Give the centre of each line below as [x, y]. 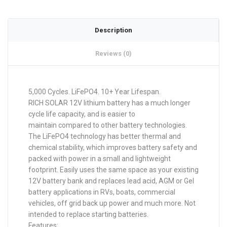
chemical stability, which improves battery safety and [113, 147]
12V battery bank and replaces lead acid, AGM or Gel [111, 181]
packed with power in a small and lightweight [100, 159]
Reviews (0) [113, 53]
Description [113, 30]
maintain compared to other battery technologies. [108, 125]
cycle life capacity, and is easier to [82, 114]
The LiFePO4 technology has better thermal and [105, 136]
